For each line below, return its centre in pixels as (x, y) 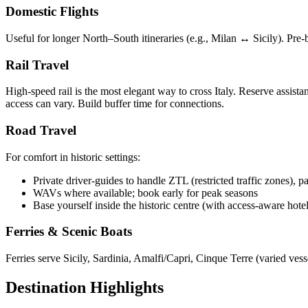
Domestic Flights (52, 12)
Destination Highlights (85, 288)
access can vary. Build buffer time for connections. (115, 104)
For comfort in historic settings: (73, 157)
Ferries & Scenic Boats (69, 232)
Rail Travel (37, 65)
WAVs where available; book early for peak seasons (145, 192)
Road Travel (41, 131)
